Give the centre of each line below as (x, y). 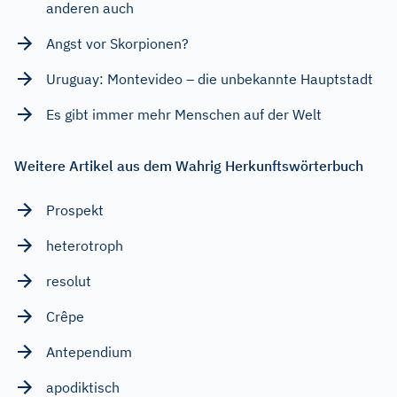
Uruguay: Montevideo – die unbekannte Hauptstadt (210, 79)
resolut (69, 281)
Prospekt (75, 210)
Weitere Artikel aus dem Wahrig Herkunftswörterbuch (189, 166)
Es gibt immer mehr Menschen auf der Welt (184, 114)
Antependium (89, 352)
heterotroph (85, 245)
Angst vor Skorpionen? (117, 43)
